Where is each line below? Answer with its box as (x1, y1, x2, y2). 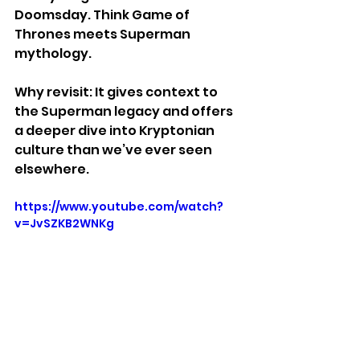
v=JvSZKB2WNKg (14, 215, 114, 231)
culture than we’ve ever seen (14, 140, 215, 159)
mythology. (14, 43, 92, 63)
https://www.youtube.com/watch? (14, 198, 223, 215)
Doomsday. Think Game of (14, 5, 192, 24)
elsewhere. (14, 159, 89, 178)
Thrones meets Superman (14, 24, 193, 43)
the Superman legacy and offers (14, 101, 235, 121)
